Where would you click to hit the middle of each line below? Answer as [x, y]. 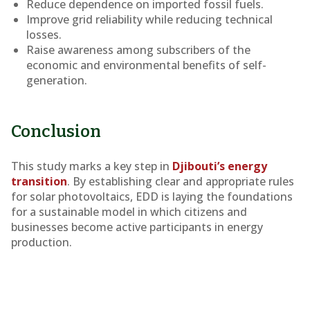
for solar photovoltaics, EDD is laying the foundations [152, 197]
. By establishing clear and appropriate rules [181, 181]
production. [42, 242]
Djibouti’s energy [220, 166]
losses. [44, 35]
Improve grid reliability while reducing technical [150, 19]
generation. [57, 80]
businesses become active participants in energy [137, 227]
